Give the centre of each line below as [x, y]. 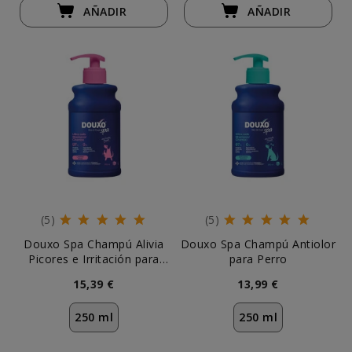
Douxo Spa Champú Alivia [94, 244]
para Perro [258, 259]
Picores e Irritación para [94, 259]
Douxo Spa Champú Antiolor [258, 244]
